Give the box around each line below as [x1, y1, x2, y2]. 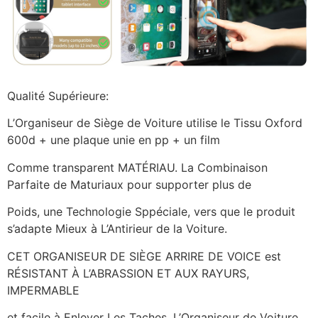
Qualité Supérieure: [7, 88, 109, 103]
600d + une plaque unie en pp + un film [7, 133, 220, 148]
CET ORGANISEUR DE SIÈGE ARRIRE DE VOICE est [7, 248, 281, 263]
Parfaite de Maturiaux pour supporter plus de [7, 177, 251, 192]
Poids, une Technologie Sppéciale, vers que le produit [7, 204, 295, 219]
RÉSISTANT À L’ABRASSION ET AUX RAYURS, [7, 265, 249, 280]
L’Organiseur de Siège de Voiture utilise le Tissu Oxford [7, 116, 302, 131]
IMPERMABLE [7, 283, 79, 297]
